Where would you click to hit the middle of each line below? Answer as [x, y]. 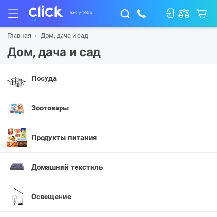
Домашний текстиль [67, 167]
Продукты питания [64, 138]
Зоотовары [50, 108]
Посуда [44, 78]
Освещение [51, 197]
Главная [19, 36]
